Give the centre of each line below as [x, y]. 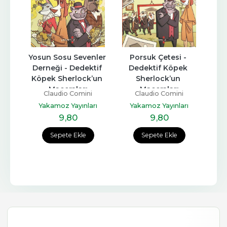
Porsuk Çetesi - [158, 58]
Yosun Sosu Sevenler [67, 58]
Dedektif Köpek [158, 68]
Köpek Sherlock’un [67, 79]
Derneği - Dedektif [67, 68]
